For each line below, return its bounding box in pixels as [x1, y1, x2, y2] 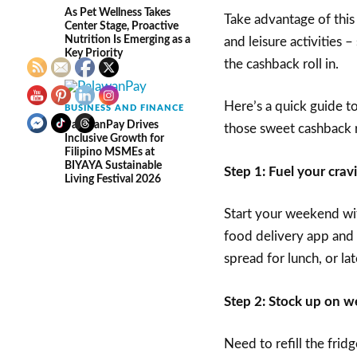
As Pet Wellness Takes [64, 6, 171, 19]
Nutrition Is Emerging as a [64, 33, 190, 46]
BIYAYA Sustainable [64, 159, 162, 172]
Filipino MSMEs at [64, 146, 155, 159]
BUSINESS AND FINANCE [64, 104, 184, 113]
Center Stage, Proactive [64, 20, 178, 33]
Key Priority [64, 47, 123, 60]
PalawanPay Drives [64, 119, 159, 131]
